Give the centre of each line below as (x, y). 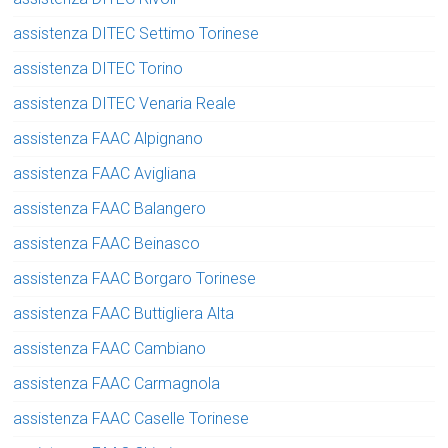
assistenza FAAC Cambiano (110, 349)
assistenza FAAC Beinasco (107, 244)
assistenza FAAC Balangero (110, 209)
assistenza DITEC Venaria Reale (125, 104)
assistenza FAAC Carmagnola (117, 384)
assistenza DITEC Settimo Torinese (136, 34)
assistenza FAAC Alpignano (108, 139)
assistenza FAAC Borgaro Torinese (135, 279)
